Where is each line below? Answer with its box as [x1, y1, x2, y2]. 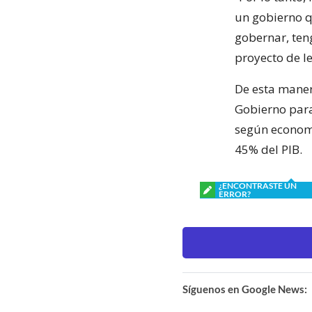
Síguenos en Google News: [182, 282, 307, 295]
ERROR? [219, 188, 251, 199]
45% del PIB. [235, 141, 302, 157]
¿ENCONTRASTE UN [219, 180, 297, 191]
